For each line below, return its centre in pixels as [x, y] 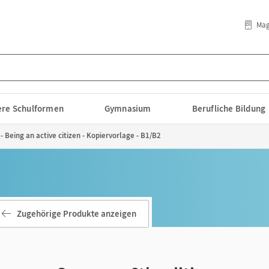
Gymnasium [128, 108]
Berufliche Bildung [229, 108]
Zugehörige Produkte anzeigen [77, 213]
